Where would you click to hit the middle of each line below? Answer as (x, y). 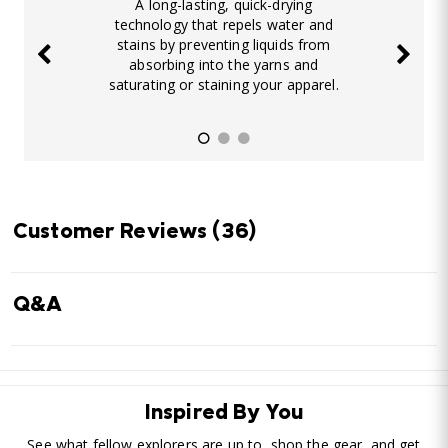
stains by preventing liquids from (223, 44)
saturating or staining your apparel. (223, 84)
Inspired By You (224, 414)
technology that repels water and (223, 24)
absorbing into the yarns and (224, 64)
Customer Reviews (113, 233)
